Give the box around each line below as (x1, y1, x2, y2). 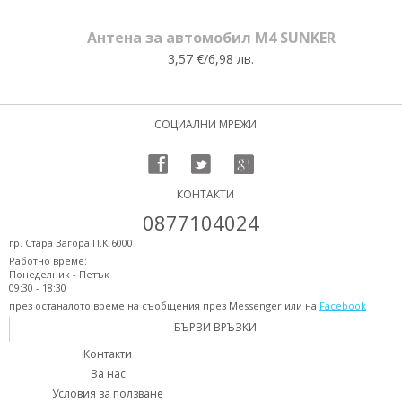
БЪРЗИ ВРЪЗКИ (173, 319, 257, 335)
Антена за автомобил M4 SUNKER (86, 28, 336, 48)
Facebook (319, 299, 366, 312)
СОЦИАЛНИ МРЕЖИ (154, 117, 257, 132)
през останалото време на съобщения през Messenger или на (9, 299, 319, 312)
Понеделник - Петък (9, 267, 109, 281)
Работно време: (9, 254, 87, 267)
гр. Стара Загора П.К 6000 (9, 236, 133, 249)
